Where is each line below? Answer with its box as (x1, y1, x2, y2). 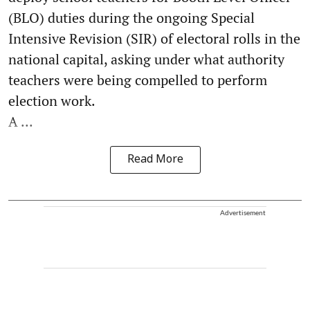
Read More (127, 152, 183, 167)
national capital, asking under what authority (8, 49, 284, 69)
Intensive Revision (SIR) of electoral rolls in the (8, 28, 300, 48)
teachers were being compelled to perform (8, 70, 267, 89)
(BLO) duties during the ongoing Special (8, 8, 255, 27)
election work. (8, 91, 95, 110)
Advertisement (220, 208, 266, 217)
